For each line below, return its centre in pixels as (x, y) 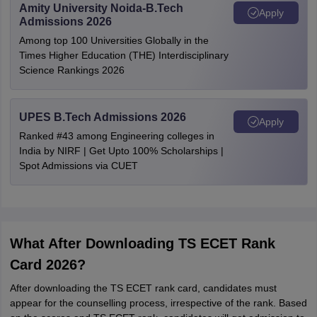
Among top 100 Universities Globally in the (114, 40)
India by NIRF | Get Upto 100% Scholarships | (121, 151)
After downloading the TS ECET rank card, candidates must (143, 288)
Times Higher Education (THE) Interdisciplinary (123, 55)
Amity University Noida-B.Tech (101, 8)
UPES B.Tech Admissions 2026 (102, 117)
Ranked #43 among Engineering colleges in (116, 136)
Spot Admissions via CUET (78, 166)
